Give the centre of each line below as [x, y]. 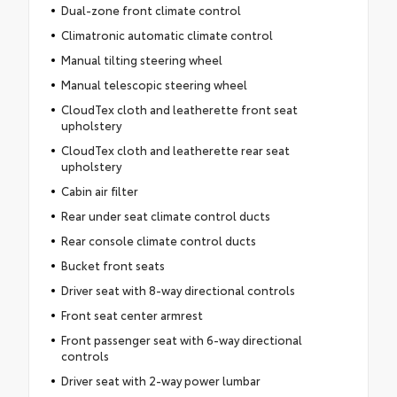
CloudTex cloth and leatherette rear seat [175, 149]
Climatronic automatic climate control [167, 34]
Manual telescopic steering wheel [154, 84]
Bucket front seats [113, 265]
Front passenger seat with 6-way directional [181, 339]
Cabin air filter [99, 190]
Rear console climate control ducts [158, 240]
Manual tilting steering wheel [141, 59]
